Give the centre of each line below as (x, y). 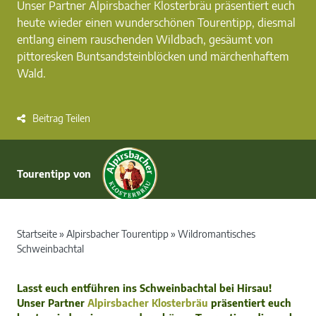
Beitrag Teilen (61, 118)
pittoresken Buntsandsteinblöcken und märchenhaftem (153, 56)
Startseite (37, 233)
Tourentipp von (54, 174)
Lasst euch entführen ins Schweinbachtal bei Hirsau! (144, 288)
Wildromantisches (217, 233)
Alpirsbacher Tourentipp (117, 233)
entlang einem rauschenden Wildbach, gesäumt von (145, 39)
